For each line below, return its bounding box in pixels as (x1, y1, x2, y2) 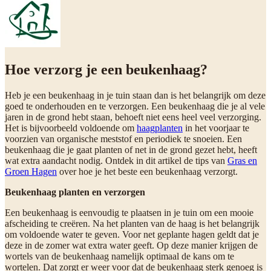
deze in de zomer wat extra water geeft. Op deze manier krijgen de (5, 240, 258, 250)
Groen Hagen (5, 166, 57, 177)
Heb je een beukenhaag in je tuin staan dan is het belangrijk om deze (5, 90, 266, 100)
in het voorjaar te (183, 122, 249, 133)
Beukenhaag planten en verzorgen (5, 186, 145, 197)
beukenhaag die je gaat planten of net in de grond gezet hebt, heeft (5, 144, 257, 155)
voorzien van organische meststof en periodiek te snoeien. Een (5, 133, 242, 144)
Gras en (227, 155, 257, 166)
